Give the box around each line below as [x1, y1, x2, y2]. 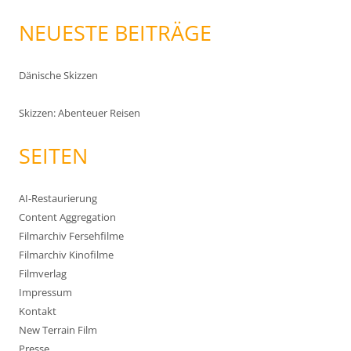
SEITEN [19, 140, 88, 170]
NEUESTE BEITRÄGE [19, 17, 212, 47]
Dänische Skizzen [19, 67, 98, 82]
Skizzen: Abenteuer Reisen [19, 105, 140, 120]
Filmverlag [19, 266, 67, 280]
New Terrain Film [19, 322, 97, 337]
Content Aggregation [19, 209, 116, 224]
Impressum [19, 284, 72, 299]
